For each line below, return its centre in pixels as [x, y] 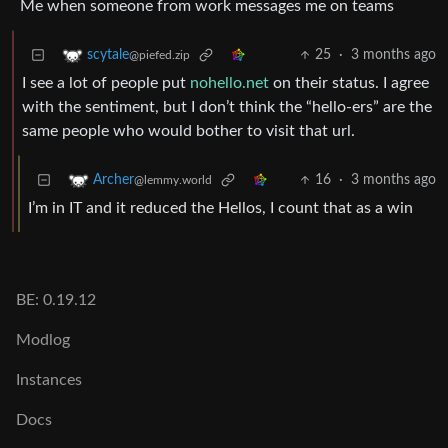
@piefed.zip [159, 55]
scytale [108, 55]
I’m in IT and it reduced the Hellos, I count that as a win [220, 208]
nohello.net [229, 83]
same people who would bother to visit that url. [188, 131]
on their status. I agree [349, 83]
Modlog [43, 340]
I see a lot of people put [106, 83]
